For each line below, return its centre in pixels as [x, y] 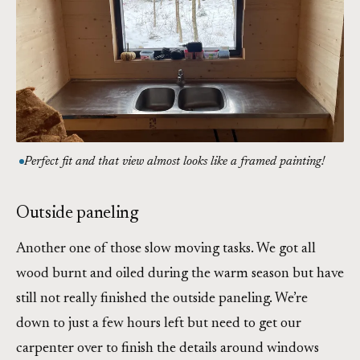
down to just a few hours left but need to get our [159, 323]
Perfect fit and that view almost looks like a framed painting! [174, 162]
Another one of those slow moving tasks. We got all [166, 249]
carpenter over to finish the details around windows [168, 348]
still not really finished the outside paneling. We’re [162, 299]
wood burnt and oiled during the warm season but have [180, 274]
